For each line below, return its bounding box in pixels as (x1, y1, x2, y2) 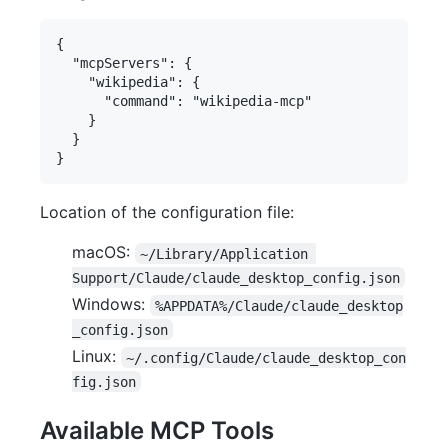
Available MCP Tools (40, 416, 274, 446)
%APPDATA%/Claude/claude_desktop (155, 297, 404, 314)
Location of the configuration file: (40, 202, 294, 223)
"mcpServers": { (56, 55, 192, 72)
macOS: (72, 242, 135, 263)
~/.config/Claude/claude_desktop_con (126, 349, 407, 366)
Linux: (72, 346, 121, 367)
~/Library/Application (140, 245, 317, 262)
